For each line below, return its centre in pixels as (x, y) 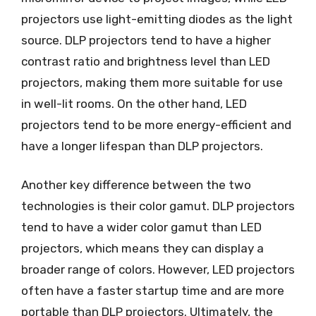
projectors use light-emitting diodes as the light (157, 19)
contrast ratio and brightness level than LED (146, 61)
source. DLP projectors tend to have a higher (146, 40)
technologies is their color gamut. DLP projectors (158, 206)
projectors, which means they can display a (142, 248)
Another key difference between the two (136, 185)
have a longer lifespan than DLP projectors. (142, 146)
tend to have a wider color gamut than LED (141, 227)
